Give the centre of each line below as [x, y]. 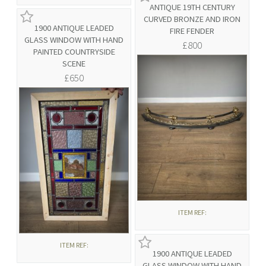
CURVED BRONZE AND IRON [192, 19]
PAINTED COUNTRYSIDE [74, 52]
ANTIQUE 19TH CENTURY [192, 7]
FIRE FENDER [192, 31]
